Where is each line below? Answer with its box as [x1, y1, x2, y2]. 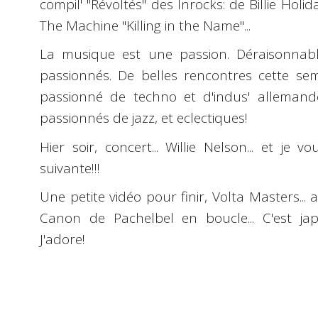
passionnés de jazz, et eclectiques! [40, 109, 248, 128]
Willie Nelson [165, 137, 247, 156]
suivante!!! [40, 158, 100, 177]
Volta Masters [212, 187, 300, 207]
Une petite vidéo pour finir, [40, 187, 213, 207]
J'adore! [40, 230, 85, 249]
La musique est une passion [40, 45, 227, 64]
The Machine [40, 16, 119, 35]
